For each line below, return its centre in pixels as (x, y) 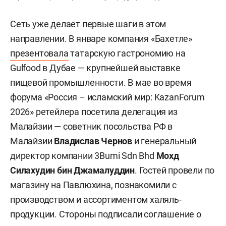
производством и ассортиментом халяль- (96, 199)
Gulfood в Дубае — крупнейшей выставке (95, 68)
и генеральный (165, 141)
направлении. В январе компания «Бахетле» (101, 38)
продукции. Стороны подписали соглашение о (106, 214)
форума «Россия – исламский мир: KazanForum (107, 97)
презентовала (39, 53)
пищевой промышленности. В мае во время (101, 82)
